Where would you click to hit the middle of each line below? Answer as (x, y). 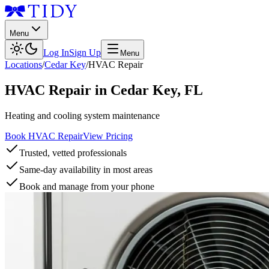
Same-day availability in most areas (86, 169)
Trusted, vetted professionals (73, 153)
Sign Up (85, 53)
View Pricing (108, 136)
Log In (56, 53)
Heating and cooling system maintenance (82, 115)
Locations (23, 65)
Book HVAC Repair (44, 136)
